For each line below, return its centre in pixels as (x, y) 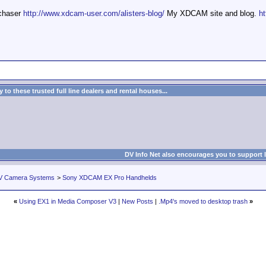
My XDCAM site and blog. (212, 13)
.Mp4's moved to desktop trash (203, 201)
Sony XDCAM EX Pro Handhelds (110, 178)
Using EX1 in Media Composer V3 (67, 201)
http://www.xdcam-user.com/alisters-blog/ (94, 13)
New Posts (137, 201)
